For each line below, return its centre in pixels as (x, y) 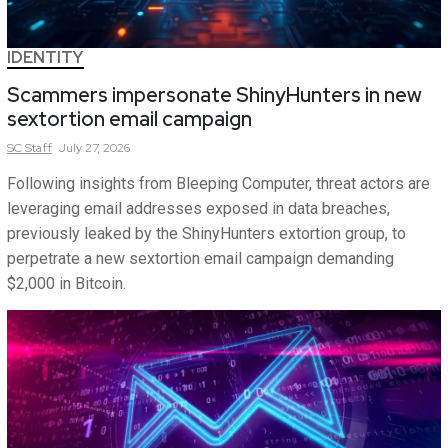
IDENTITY (45, 57)
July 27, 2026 (94, 148)
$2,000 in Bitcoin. (66, 283)
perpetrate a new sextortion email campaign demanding (200, 258)
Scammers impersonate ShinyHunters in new (214, 95)
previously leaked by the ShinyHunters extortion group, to (206, 233)
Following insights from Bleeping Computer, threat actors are (218, 183)
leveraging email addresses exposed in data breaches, (198, 208)
